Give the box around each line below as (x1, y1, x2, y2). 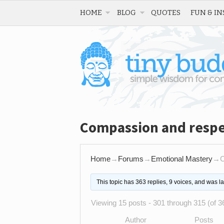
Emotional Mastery (151, 154, 212, 163)
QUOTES (151, 8, 180, 17)
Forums (118, 154, 143, 163)
